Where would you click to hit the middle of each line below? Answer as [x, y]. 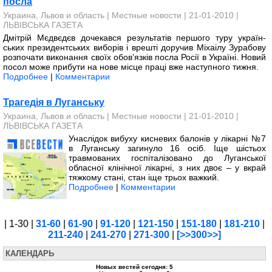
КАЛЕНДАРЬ [30, 253]
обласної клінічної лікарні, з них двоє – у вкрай [167, 168]
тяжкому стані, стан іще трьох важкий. [144, 177]
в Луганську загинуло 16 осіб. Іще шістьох [167, 148]
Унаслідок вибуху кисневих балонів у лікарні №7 [167, 138]
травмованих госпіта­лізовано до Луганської [167, 158]
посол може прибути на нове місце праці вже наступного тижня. [131, 67]
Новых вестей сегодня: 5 [134, 267]
